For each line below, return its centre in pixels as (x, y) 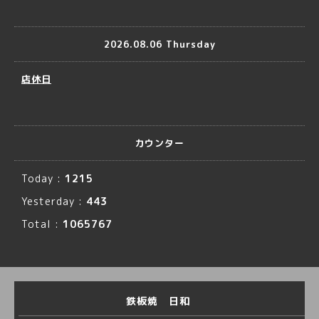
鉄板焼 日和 (159, 301)
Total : (42, 224)
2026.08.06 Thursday (159, 44)
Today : (43, 178)
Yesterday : (54, 201)
